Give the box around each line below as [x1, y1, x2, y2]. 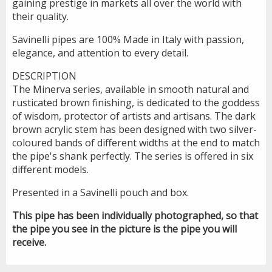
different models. [12, 162, 89, 176]
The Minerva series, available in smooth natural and [12, 82, 249, 96]
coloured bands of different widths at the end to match [12, 135, 260, 149]
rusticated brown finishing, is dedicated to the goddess [12, 95, 260, 109]
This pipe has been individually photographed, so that [12, 208, 258, 222]
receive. [12, 235, 49, 249]
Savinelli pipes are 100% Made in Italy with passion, [12, 32, 244, 46]
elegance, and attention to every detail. [12, 46, 188, 59]
